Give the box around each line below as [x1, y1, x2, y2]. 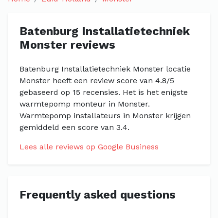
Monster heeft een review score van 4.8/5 [19, 76, 174, 85]
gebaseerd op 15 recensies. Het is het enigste [19, 88, 188, 97]
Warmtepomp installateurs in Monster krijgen [19, 111, 191, 120]
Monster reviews [19, 38, 115, 52]
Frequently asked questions [19, 188, 176, 201]
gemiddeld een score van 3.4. [19, 123, 129, 132]
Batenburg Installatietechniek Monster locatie [19, 64, 191, 73]
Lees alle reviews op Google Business [19, 142, 159, 151]
